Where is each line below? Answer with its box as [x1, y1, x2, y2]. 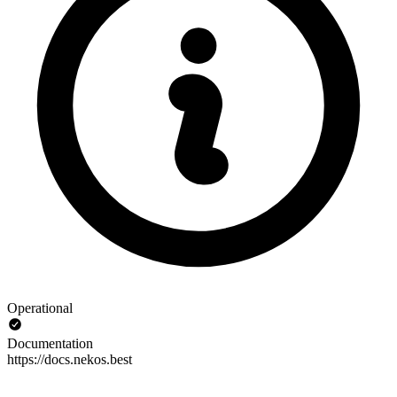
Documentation [7, 335, 93, 351]
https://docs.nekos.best [7, 351, 132, 367]
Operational [7, 300, 73, 315]
